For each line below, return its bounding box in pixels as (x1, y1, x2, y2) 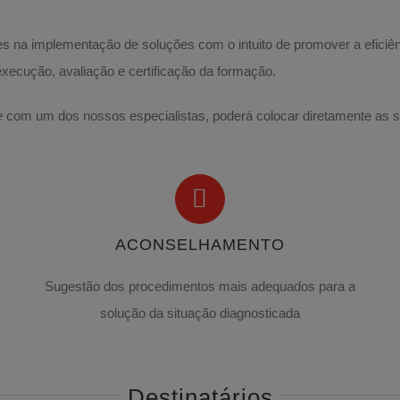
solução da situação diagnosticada (99, 305, 300, 321)
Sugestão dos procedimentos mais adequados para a (44, 279, 355, 295)
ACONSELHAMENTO (114, 236, 285, 254)
